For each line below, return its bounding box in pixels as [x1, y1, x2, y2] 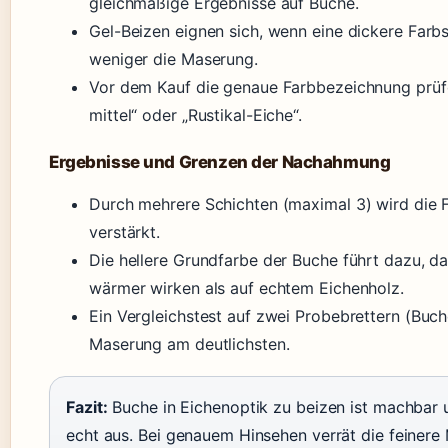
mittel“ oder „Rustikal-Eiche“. [89, 105, 302, 126]
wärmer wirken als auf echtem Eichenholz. [89, 278, 404, 299]
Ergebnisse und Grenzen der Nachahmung [49, 152, 391, 173]
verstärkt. [89, 222, 161, 243]
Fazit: [66, 397, 108, 418]
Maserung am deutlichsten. [89, 334, 290, 355]
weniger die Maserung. [89, 49, 258, 70]
